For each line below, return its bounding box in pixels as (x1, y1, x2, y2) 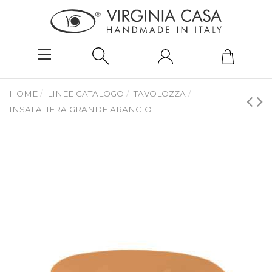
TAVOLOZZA (134, 89, 186, 99)
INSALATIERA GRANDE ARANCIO (9, 104, 152, 115)
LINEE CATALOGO (47, 89, 124, 99)
